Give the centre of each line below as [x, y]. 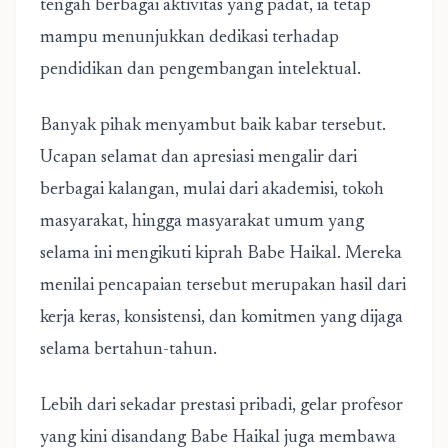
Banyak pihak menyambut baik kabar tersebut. [213, 126]
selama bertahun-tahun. [128, 350]
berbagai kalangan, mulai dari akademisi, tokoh [212, 190]
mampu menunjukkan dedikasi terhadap [189, 38]
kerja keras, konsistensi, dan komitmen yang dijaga [221, 318]
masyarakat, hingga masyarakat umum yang [202, 222]
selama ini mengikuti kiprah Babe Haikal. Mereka [221, 254]
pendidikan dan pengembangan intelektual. [200, 70]
